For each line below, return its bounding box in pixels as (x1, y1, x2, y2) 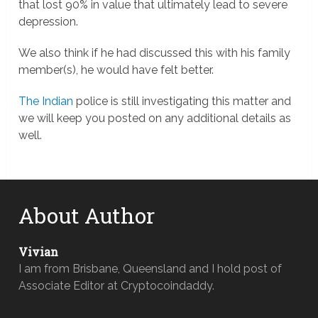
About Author (18, 202, 155, 229)
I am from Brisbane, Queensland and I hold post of (18, 262, 283, 275)
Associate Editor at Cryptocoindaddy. (18, 279, 215, 292)
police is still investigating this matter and (73, 94, 292, 108)
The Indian (18, 94, 74, 108)
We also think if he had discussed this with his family (18, 46, 291, 60)
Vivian (18, 244, 59, 259)
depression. (18, 15, 79, 28)
